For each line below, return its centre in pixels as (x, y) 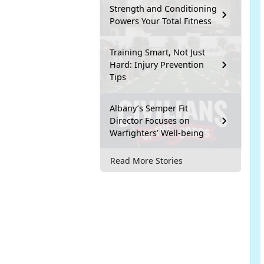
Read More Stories (146, 160)
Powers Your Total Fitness (161, 21)
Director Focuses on (150, 121)
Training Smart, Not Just (157, 52)
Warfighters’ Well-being (157, 133)
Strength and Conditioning (163, 9)
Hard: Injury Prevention (157, 65)
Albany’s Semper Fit (149, 108)
